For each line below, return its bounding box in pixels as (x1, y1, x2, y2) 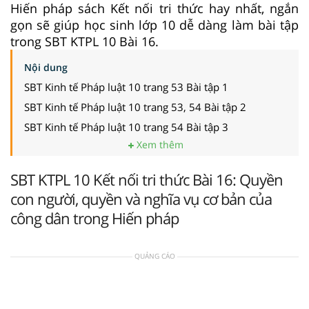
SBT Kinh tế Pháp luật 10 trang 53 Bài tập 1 (24, 79, 228, 94)
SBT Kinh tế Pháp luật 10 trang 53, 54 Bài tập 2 (24, 99, 246, 114)
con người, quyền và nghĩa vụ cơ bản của (10, 188, 272, 209)
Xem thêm (133, 137, 183, 151)
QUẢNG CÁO (134, 250, 175, 261)
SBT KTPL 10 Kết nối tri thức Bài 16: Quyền (10, 168, 283, 190)
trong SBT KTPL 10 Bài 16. (10, 32, 159, 50)
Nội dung (24, 60, 68, 74)
